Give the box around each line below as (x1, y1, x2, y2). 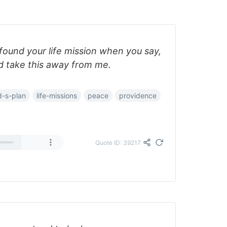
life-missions (36, 91, 77, 100)
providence (119, 91, 157, 100)
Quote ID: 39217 (95, 138, 141, 146)
